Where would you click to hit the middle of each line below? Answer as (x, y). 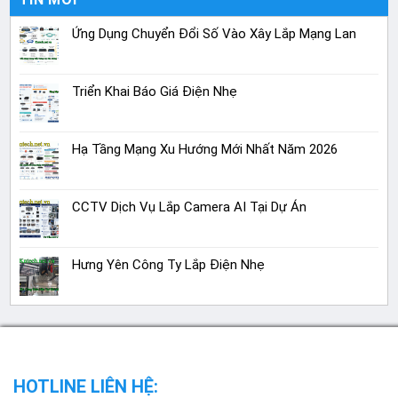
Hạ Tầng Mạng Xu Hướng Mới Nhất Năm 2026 (205, 149)
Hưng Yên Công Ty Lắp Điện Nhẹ (169, 264)
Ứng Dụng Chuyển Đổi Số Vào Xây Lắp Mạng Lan (215, 33)
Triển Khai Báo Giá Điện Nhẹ (155, 91)
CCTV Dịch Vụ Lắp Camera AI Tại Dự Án (190, 207)
